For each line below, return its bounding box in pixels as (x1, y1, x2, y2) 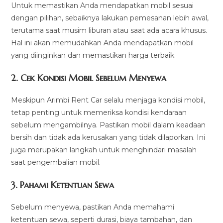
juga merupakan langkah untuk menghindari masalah (11, 145, 197, 155)
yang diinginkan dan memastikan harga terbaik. (11, 51, 176, 60)
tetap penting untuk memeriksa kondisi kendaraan (11, 108, 187, 117)
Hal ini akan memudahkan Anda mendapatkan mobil (11, 38, 194, 48)
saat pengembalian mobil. (11, 158, 101, 167)
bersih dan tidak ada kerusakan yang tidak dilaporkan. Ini (11, 133, 206, 142)
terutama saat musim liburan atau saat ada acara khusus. (11, 26, 208, 35)
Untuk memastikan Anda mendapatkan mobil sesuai (11, 1, 194, 10)
